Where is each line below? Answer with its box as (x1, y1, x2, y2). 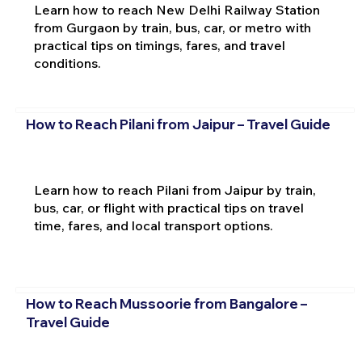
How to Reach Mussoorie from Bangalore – (25, 295, 307, 313)
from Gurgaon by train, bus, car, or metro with (33, 19, 311, 36)
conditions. (33, 55, 101, 72)
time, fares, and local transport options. (33, 217, 273, 234)
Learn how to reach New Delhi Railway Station (33, 2, 320, 19)
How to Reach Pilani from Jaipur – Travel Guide (25, 115, 330, 133)
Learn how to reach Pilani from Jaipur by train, (33, 181, 316, 198)
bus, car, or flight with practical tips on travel (33, 199, 304, 216)
